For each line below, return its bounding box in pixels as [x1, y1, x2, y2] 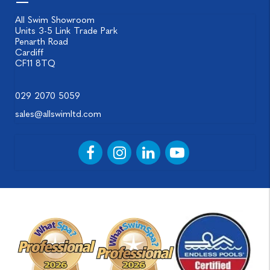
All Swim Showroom [15, 14, 95, 25]
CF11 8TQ [15, 57, 55, 69]
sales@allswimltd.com [15, 108, 101, 119]
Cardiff [15, 46, 43, 58]
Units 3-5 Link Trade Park [15, 25, 118, 36]
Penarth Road [15, 36, 68, 47]
